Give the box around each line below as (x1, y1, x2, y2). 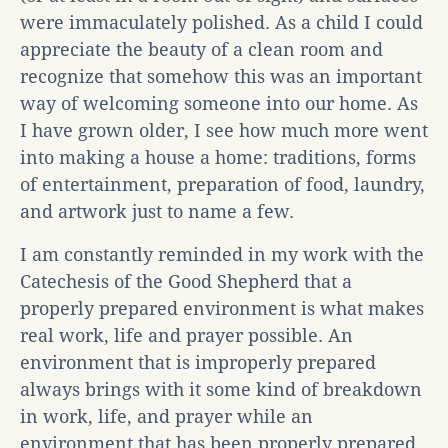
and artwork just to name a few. (20, 200, 294, 222)
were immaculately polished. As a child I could (20, 11, 423, 33)
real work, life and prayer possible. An (20, 324, 353, 346)
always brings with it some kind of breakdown (20, 378, 422, 400)
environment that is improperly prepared (20, 351, 376, 373)
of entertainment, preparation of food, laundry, (20, 173, 425, 195)
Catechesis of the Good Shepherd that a (20, 270, 352, 292)
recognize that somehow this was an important (20, 65, 422, 87)
